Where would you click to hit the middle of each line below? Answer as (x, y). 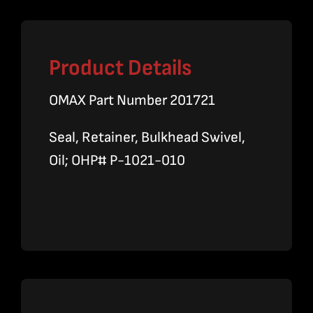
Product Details (120, 68)
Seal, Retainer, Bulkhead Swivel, (147, 138)
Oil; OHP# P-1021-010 (117, 161)
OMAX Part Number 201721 (132, 101)
